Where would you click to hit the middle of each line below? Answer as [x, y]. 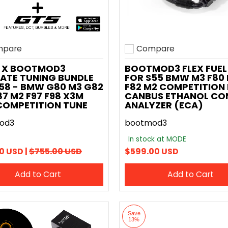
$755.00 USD [55, 151]
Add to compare [158, 55]
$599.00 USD [152, 151]
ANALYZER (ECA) [164, 105]
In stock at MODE [157, 139]
